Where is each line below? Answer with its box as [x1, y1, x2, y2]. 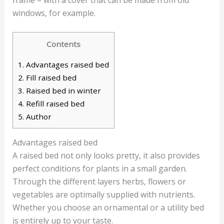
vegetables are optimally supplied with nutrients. [12, 189, 195, 200]
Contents [46, 39, 80, 49]
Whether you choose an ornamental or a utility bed [12, 202, 204, 213]
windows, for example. [12, 7, 95, 18]
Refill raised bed [23, 98, 84, 109]
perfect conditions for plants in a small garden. [12, 163, 187, 174]
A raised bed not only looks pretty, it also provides [12, 150, 200, 161]
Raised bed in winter [23, 85, 101, 96]
